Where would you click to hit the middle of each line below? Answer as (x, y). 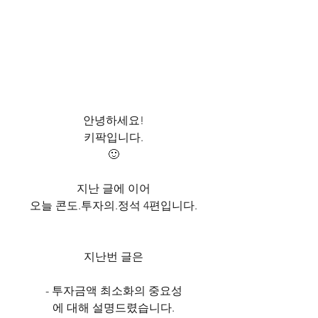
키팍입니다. (114, 137)
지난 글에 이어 (114, 188)
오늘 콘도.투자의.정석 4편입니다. (114, 205)
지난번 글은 (114, 256)
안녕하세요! (114, 120)
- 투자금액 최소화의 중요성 (114, 290)
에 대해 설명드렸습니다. (114, 307)
